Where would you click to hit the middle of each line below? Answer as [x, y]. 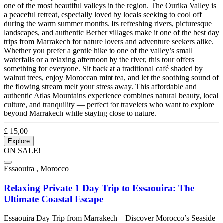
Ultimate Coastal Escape [54, 199]
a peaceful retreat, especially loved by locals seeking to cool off [103, 14]
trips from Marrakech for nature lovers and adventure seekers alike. [109, 41]
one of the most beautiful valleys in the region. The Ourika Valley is [110, 5]
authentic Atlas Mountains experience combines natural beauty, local [111, 95]
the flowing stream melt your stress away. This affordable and [100, 86]
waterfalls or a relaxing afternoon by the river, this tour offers [99, 59]
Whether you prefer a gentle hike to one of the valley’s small [98, 50]
